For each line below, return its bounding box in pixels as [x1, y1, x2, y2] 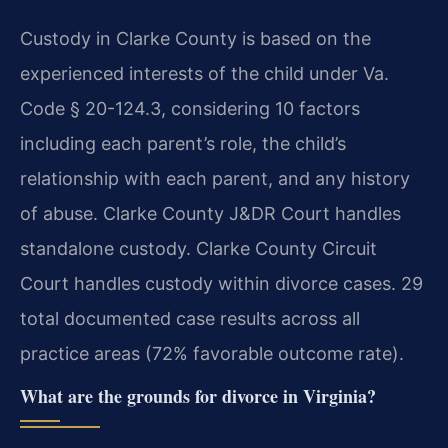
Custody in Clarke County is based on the [20, 28, 371, 50]
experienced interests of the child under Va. [20, 63, 389, 85]
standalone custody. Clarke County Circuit [20, 238, 377, 260]
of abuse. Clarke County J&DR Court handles [20, 203, 401, 225]
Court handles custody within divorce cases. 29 [20, 273, 423, 295]
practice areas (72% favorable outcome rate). [20, 343, 404, 365]
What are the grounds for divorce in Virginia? [20, 383, 376, 410]
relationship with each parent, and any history [20, 168, 410, 190]
